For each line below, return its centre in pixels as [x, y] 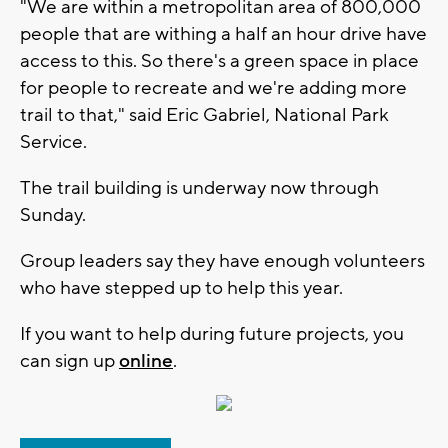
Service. [55, 142]
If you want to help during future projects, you [212, 334]
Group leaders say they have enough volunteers [222, 261]
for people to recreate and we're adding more [213, 88]
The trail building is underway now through [199, 188]
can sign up [69, 361]
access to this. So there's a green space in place [219, 61]
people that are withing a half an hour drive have [223, 34]
